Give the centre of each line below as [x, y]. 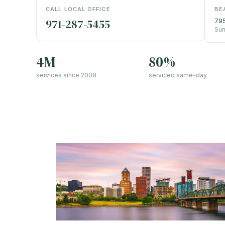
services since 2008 [66, 75]
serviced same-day [178, 75]
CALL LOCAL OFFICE [78, 9]
